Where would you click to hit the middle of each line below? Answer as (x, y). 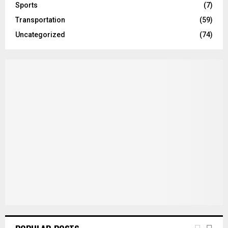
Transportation (40, 20)
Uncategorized (40, 35)
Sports (26, 5)
